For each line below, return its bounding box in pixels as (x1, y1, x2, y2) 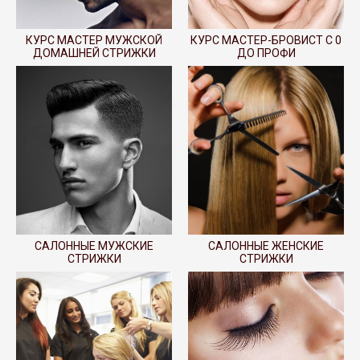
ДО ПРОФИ (236, 46, 296, 59)
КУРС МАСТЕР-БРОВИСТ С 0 (190, 33, 342, 47)
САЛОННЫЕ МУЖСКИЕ (35, 239, 153, 252)
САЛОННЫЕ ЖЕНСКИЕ (208, 239, 324, 252)
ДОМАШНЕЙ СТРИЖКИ (32, 46, 156, 59)
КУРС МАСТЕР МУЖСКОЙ (26, 33, 162, 47)
